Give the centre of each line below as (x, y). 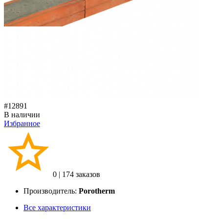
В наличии (22, 114)
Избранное (22, 123)
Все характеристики (57, 207)
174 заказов (81, 174)
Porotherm (97, 191)
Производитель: (51, 191)
